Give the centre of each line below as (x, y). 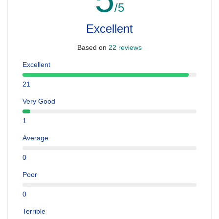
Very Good (39, 101)
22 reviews (124, 47)
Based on (92, 47)
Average (35, 138)
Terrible (34, 211)
